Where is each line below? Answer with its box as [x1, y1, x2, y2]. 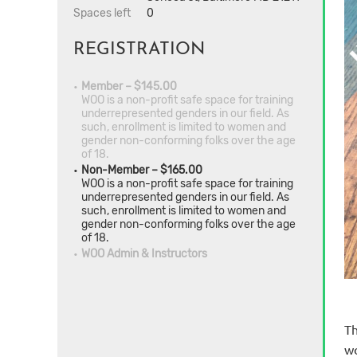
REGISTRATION [73, 41, 205, 60]
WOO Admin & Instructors [81, 247, 207, 261]
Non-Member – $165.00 [81, 163, 202, 178]
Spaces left [73, 6, 131, 20]
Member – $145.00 [81, 80, 177, 94]
